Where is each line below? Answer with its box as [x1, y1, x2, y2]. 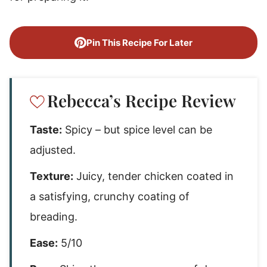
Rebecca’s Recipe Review [47, 89, 236, 111]
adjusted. [30, 144, 76, 156]
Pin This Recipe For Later [86, 37, 193, 48]
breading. [30, 210, 77, 223]
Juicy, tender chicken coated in [73, 170, 234, 182]
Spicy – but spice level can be [62, 123, 212, 136]
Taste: [30, 123, 62, 136]
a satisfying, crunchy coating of [30, 190, 190, 203]
